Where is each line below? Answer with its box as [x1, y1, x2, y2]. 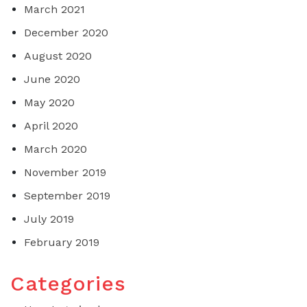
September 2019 [24, 188, 110, 202]
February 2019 [24, 235, 99, 249]
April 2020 [24, 119, 78, 132]
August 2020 [24, 49, 92, 62]
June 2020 [24, 72, 80, 86]
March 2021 [24, 2, 85, 16]
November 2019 [24, 165, 106, 179]
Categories [10, 271, 126, 295]
